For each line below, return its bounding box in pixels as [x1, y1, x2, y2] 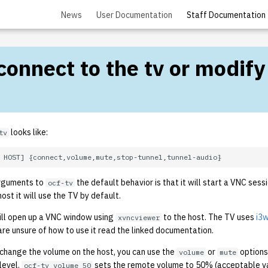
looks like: [9, 127, 48, 138]
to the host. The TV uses [162, 212, 256, 223]
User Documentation [96, 10, 172, 20]
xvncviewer [117, 213, 160, 223]
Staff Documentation [187, 10, 266, 20]
